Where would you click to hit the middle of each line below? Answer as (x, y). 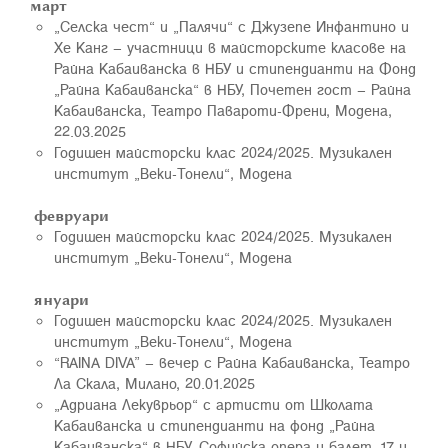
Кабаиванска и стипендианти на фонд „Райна (214, 425)
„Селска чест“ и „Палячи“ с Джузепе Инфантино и (231, 26)
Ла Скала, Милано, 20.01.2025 (154, 383)
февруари (69, 215)
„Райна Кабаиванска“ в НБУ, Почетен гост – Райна (232, 89)
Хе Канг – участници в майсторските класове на (230, 47)
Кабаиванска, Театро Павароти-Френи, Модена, (223, 110)
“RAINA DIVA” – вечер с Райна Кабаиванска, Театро (232, 362)
